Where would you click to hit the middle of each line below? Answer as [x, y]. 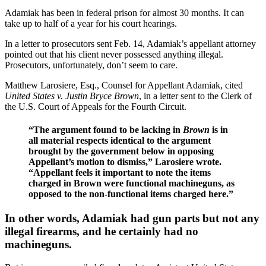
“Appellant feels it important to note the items [120, 173]
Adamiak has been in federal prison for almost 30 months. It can [124, 12]
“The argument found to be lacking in [106, 130]
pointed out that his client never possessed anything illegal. [114, 54]
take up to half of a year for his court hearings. [91, 23]
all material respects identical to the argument [120, 141]
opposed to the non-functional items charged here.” [131, 194]
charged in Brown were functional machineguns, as [132, 183]
